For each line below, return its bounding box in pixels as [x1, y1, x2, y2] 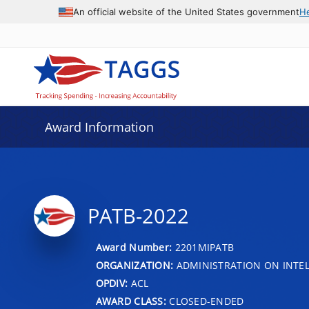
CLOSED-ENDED [166, 294, 244, 308]
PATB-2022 [87, 202, 189, 230]
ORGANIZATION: [95, 258, 174, 272]
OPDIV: [95, 276, 128, 290]
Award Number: [95, 240, 175, 254]
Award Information [44, 119, 154, 135]
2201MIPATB [175, 240, 235, 254]
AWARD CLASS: [95, 294, 166, 308]
